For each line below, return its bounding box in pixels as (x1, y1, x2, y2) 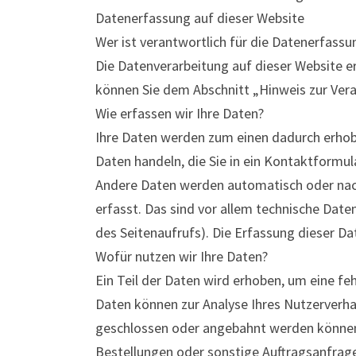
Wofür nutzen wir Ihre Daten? (95, 247, 268, 265)
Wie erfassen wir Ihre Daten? (95, 104, 264, 122)
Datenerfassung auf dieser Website (95, 9, 304, 27)
